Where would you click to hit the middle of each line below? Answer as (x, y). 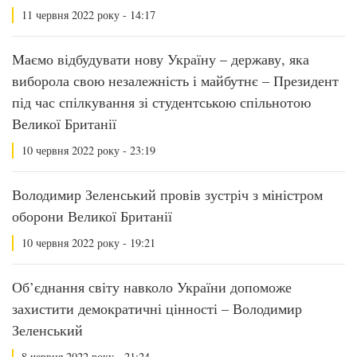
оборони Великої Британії (92, 216)
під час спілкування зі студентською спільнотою (161, 102)
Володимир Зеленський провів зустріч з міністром (167, 194)
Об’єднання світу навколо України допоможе (152, 287)
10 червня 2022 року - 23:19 (88, 150)
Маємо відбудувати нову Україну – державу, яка (161, 59)
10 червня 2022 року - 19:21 (88, 243)
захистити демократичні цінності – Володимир (157, 308)
